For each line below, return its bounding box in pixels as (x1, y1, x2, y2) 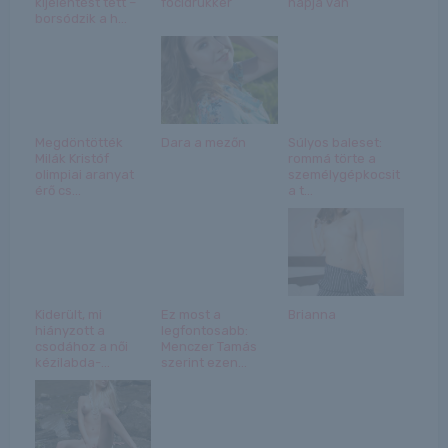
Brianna (287, 306, 336, 322)
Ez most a (161, 306, 222, 322)
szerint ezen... (161, 354, 248, 370)
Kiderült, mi (34, 306, 102, 322)
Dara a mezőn (161, 134, 247, 150)
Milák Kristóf (34, 150, 109, 166)
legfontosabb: (161, 322, 249, 338)
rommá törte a (287, 150, 376, 166)
